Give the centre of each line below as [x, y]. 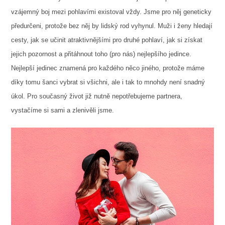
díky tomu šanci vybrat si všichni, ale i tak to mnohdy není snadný [108, 82]
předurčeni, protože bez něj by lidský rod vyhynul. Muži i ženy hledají [111, 26]
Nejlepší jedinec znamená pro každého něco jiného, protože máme [107, 68]
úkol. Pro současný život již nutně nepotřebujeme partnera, [96, 96]
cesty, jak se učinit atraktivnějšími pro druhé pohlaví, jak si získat [106, 40]
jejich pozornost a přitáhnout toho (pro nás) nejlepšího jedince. [101, 54]
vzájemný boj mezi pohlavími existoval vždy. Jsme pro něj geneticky [111, 12]
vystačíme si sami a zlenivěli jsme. [62, 110]
